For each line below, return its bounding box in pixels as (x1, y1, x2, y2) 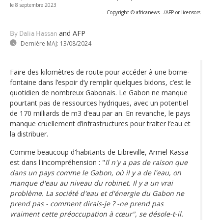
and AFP (59, 28, 85, 38)
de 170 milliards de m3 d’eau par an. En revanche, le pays (10, 108, 191, 118)
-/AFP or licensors (162, 8, 200, 16)
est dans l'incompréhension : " (10, 157, 105, 167)
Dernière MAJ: (21, 39, 58, 48)
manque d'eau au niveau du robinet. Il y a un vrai (10, 178, 173, 188)
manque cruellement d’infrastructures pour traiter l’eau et (10, 118, 191, 128)
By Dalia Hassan (10, 30, 57, 38)
